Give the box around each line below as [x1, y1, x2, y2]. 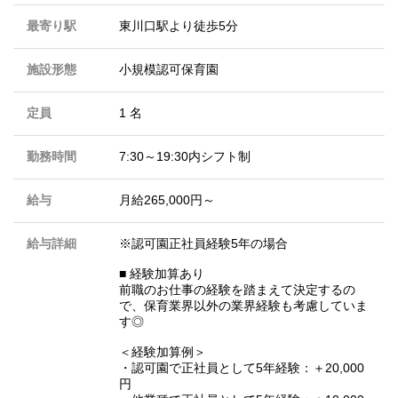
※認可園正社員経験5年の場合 [119, 236, 288, 251]
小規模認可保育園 [119, 62, 219, 77]
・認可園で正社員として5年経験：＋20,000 [119, 361, 364, 376]
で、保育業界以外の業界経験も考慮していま [119, 298, 368, 314]
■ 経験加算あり [119, 267, 204, 282]
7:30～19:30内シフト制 [119, 149, 251, 164]
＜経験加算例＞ [119, 345, 206, 360]
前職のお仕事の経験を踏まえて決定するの [119, 283, 355, 298]
